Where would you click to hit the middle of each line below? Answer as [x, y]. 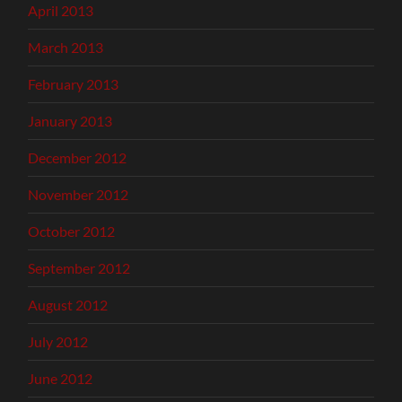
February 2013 [74, 84]
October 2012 [72, 232]
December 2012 [78, 158]
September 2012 [79, 268]
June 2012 [61, 379]
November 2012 [79, 195]
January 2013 [70, 121]
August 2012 [68, 305]
